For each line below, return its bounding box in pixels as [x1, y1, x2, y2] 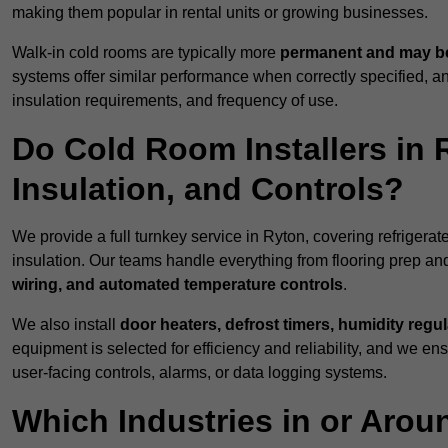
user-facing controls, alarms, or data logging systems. [12, 364, 387, 382]
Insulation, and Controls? [12, 171, 404, 208]
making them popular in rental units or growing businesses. [12, 4, 428, 22]
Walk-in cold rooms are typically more [12, 44, 280, 62]
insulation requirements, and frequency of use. [12, 92, 338, 110]
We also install [12, 316, 120, 334]
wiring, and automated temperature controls [12, 276, 343, 294]
